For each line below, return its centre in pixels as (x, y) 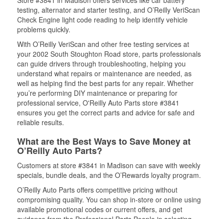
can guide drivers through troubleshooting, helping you (101, 64)
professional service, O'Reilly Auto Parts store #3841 (98, 103)
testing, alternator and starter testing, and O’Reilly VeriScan (109, 10)
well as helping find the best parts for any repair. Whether (105, 83)
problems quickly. (44, 29)
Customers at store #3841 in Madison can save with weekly (109, 165)
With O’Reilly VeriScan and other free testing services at (103, 44)
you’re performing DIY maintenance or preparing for (97, 93)
